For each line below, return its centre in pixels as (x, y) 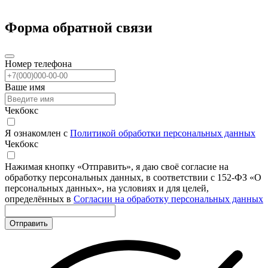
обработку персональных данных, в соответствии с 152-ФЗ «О (133, 177)
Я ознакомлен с (37, 133)
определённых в (39, 199)
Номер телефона (38, 63)
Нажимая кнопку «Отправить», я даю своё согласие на (117, 166)
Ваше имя (25, 87)
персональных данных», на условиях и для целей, (107, 188)
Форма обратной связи (79, 27)
